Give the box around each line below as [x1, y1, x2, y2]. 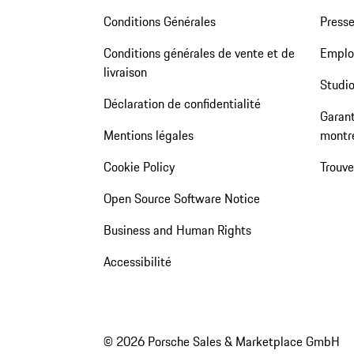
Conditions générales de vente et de [103, 43, 295, 63]
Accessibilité [103, 252, 171, 272]
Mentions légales [103, 126, 194, 145]
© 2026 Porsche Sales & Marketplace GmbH [103, 331, 340, 351]
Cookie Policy [103, 157, 175, 177]
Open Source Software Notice [103, 189, 260, 209]
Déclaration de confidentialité [103, 94, 261, 114]
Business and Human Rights [103, 220, 251, 240]
